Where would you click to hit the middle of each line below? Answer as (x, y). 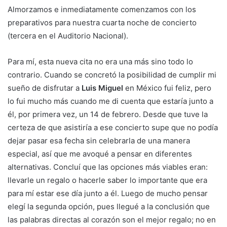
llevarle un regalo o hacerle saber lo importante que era (107, 180)
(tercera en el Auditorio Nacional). (68, 35)
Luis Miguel (103, 88)
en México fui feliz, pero (168, 88)
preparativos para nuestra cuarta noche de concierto (102, 22)
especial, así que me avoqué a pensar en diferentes (100, 154)
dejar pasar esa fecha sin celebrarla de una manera (99, 140)
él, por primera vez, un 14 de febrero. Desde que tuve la (108, 114)
